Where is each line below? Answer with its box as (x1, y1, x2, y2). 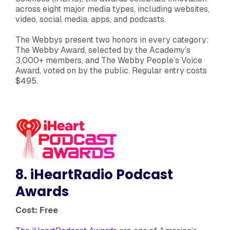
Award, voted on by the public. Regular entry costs (15, 65, 207, 76)
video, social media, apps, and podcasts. (15, 13, 166, 25)
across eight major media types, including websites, (15, 3, 209, 14)
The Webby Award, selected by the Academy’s (15, 44, 190, 55)
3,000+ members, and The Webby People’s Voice (15, 54, 202, 66)
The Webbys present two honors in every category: (15, 34, 209, 45)
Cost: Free (15, 204, 58, 216)
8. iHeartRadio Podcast (15, 165, 173, 184)
